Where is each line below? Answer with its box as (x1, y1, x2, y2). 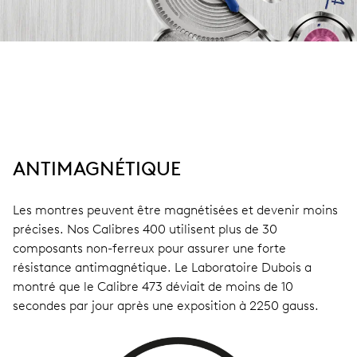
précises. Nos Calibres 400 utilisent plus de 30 (13, 222, 277, 237)
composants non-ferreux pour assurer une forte (13, 241, 286, 257)
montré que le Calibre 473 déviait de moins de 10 (13, 279, 293, 295)
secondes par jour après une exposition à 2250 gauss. (13, 298, 319, 314)
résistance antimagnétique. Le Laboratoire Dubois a (13, 260, 312, 276)
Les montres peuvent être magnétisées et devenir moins (13, 202, 338, 218)
